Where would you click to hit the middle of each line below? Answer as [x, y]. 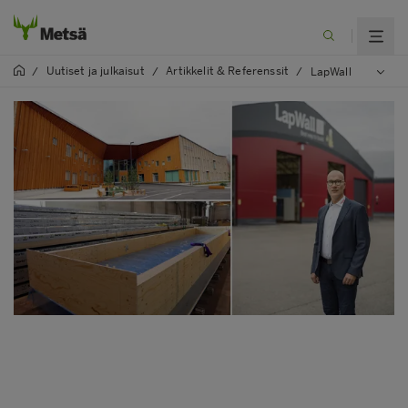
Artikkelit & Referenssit [228, 71]
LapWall [331, 71]
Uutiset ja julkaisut [95, 71]
